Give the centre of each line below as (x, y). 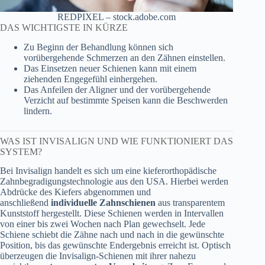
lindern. (38, 111)
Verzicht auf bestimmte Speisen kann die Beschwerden (126, 100)
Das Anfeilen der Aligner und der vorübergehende (117, 89)
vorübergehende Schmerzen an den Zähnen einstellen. (125, 57)
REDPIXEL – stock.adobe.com (117, 17)
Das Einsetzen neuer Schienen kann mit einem (110, 68)
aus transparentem (190, 203)
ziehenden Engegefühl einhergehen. (91, 79)
